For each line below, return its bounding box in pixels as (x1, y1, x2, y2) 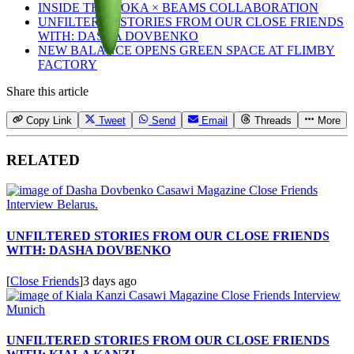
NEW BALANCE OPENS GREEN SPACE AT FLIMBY (38, 43, 335, 57)
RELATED (6, 151, 80, 168)
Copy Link (26, 114, 73, 126)
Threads (254, 114, 292, 126)
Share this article (6, 84, 88, 98)
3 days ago (83, 273, 137, 288)
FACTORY (38, 57, 97, 71)
